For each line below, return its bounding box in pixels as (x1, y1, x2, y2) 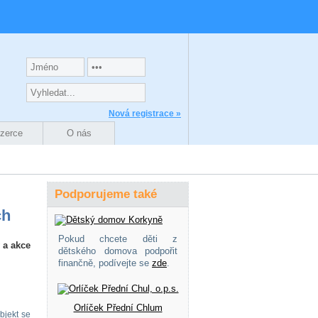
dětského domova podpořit (58, 246, 177, 256)
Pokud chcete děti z (58, 234, 177, 244)
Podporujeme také (55, 187, 157, 201)
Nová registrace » (109, 109, 181, 119)
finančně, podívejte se (58, 258, 152, 268)
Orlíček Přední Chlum (73, 302, 163, 313)
